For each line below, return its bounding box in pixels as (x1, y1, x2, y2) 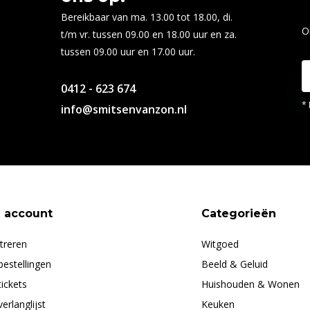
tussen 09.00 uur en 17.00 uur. (60, 45, 195, 59)
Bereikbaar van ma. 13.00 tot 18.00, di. (60, 10, 232, 24)
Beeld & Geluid (201, 257, 268, 271)
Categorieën (201, 207, 277, 221)
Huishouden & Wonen (201, 277, 300, 291)
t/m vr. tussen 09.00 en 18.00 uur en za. (60, 28, 237, 42)
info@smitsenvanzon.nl (60, 102, 187, 118)
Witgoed (201, 237, 239, 251)
